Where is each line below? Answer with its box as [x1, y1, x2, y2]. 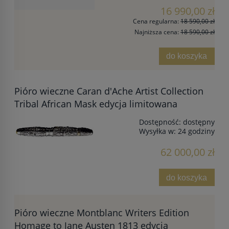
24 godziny [178, 126, 215, 136]
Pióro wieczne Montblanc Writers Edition [14, 206, 189, 219]
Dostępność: [139, 117, 181, 127]
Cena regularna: [133, 17, 180, 26]
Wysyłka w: [139, 126, 176, 136]
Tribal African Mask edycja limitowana [14, 98, 177, 110]
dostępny [183, 117, 215, 127]
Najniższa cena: [134, 27, 180, 36]
